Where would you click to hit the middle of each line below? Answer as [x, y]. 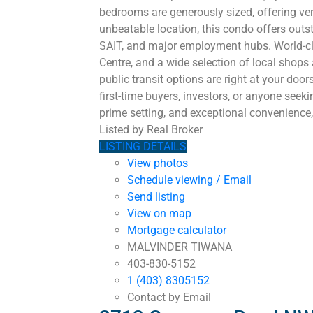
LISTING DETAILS [143, 147]
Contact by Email [169, 298]
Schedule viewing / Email [189, 180]
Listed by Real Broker [151, 130]
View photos [158, 163]
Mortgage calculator [177, 231]
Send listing [156, 197]
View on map [159, 214]
